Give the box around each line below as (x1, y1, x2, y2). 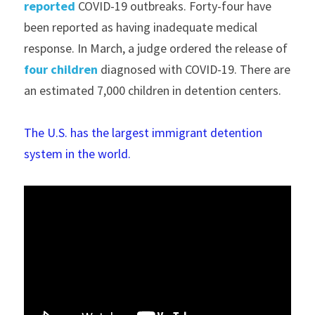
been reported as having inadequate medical (24, 18, 257, 35)
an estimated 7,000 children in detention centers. (24, 82, 284, 98)
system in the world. (24, 145, 131, 162)
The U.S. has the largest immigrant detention (24, 124, 262, 141)
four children (24, 60, 98, 77)
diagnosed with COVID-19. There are (98, 60, 290, 77)
